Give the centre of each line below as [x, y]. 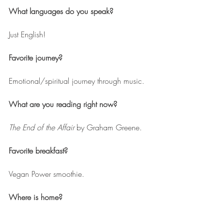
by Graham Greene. [108, 128]
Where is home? [37, 197]
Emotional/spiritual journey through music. [77, 81]
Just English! [27, 35]
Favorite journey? [37, 58]
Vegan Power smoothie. [46, 174]
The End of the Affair [41, 128]
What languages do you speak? [61, 11]
